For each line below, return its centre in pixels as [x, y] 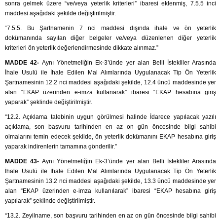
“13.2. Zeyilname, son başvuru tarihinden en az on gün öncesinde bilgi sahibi [110, 216]
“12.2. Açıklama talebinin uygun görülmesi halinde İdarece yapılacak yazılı [110, 117]
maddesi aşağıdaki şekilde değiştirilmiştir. [60, 14]
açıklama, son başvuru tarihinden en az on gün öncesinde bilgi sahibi [110, 127]
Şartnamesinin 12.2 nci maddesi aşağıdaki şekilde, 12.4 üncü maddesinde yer [110, 83]
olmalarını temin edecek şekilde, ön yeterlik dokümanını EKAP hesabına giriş [110, 137]
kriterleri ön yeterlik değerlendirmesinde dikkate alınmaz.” [82, 48]
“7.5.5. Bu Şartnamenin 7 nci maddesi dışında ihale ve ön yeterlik [110, 28]
